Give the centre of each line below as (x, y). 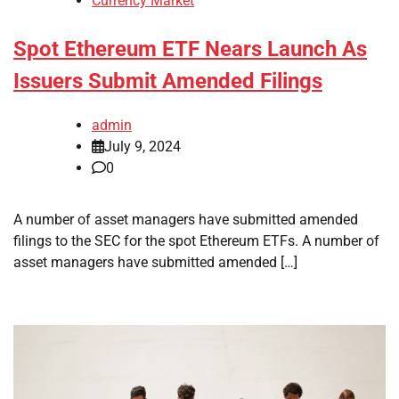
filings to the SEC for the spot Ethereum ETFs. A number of (196, 240)
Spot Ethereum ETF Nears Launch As (190, 49)
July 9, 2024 (142, 146)
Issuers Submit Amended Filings (168, 81)
